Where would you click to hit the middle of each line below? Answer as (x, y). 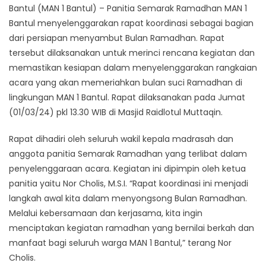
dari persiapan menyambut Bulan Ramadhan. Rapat (117, 38)
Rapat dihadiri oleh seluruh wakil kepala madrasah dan (121, 139)
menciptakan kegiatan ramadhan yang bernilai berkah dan (132, 228)
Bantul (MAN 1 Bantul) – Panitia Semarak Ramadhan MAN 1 (128, 9)
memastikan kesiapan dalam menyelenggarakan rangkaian (133, 68)
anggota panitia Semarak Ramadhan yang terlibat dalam (128, 154)
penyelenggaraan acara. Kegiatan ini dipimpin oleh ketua (127, 169)
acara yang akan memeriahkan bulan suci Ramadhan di (126, 83)
